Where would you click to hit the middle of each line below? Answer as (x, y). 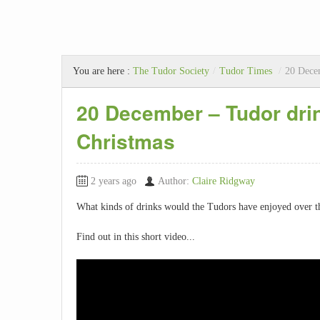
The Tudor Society (171, 71)
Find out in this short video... (136, 236)
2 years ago (114, 181)
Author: (175, 181)
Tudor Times (246, 71)
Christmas (126, 141)
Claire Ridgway (224, 181)
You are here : (103, 71)
